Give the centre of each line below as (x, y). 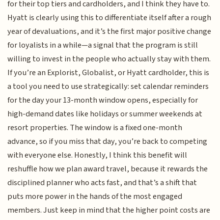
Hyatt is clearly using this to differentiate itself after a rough (110, 17)
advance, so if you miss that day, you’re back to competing (108, 141)
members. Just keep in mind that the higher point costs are (109, 210)
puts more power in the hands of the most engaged (95, 196)
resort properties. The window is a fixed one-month (95, 127)
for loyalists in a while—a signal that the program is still (103, 45)
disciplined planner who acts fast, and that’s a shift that (102, 182)
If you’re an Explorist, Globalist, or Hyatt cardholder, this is (109, 72)
